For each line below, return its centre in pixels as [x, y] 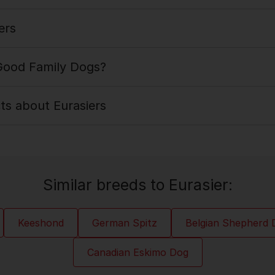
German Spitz [125, 223]
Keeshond [41, 223]
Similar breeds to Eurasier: [137, 185]
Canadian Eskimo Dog [137, 252]
